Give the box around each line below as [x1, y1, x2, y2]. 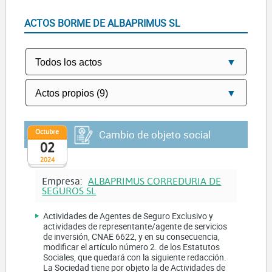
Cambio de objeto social [98, 127, 211, 141]
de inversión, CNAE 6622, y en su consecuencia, [43, 230, 220, 242]
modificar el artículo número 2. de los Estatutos [43, 240, 220, 253]
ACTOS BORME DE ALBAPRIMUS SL [24, 16, 180, 30]
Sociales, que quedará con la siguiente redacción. [43, 251, 227, 263]
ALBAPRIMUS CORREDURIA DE [88, 174, 222, 187]
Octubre [35, 127, 59, 137]
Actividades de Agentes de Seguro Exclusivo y [43, 209, 214, 222]
